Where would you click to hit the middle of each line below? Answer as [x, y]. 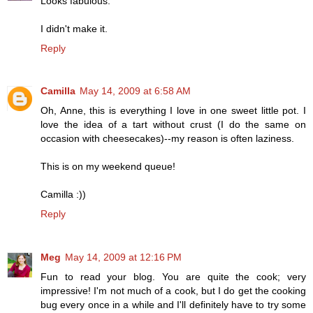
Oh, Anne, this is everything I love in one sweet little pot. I [173, 111]
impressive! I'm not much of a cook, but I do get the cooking [173, 291]
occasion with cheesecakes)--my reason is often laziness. [167, 139]
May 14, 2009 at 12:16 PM [123, 257]
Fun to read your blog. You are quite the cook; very [173, 277]
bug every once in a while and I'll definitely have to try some [173, 305]
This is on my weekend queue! [108, 167]
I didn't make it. [74, 28]
